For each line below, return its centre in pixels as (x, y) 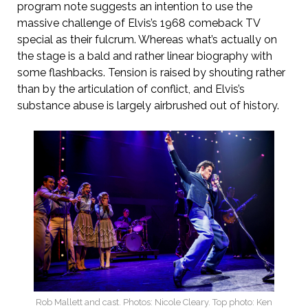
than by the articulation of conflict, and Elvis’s (131, 89)
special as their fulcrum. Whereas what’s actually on (147, 40)
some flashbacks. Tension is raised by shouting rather (151, 73)
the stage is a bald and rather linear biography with (144, 56)
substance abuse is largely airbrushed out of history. (148, 106)
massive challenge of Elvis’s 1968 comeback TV (138, 23)
